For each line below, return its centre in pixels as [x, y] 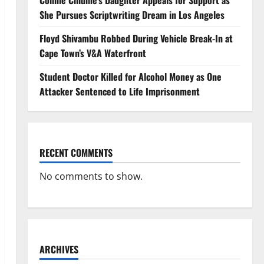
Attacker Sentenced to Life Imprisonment [119, 91]
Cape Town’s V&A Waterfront [93, 53]
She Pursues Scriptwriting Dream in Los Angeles [132, 15]
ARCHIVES [59, 249]
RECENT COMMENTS [76, 153]
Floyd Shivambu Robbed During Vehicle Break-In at [136, 38]
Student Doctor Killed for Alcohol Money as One [130, 77]
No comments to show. [91, 176]
